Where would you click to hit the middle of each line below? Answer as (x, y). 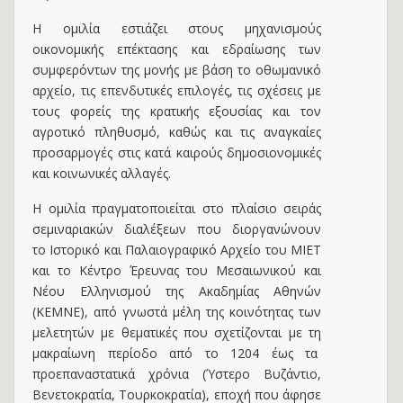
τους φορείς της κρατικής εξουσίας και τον (177, 111)
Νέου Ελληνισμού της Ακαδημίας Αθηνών (177, 291)
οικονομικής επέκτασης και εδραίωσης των (177, 49)
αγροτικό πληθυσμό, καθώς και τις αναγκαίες (177, 132)
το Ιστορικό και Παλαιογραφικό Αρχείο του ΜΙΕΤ (177, 250)
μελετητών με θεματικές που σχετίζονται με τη (177, 332)
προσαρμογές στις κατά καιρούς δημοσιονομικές (177, 152)
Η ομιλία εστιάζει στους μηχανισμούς (177, 28)
